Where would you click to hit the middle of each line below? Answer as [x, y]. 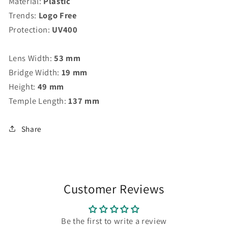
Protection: [29, 30]
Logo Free [58, 16]
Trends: [23, 16]
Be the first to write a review [114, 221]
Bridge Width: [34, 73]
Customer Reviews [114, 189]
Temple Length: [37, 101]
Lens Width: [30, 58]
